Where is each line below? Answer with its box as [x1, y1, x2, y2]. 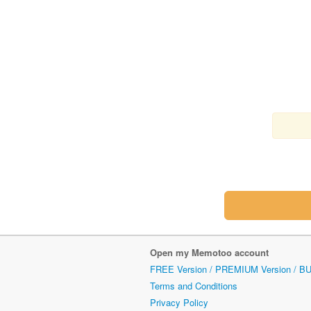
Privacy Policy [150, 295, 208, 309]
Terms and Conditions [150, 278, 237, 292]
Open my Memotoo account [150, 245, 269, 259]
